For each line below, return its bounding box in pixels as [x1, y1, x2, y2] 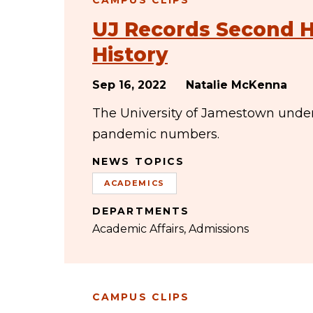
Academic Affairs [92, 222, 184, 235]
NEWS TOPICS [92, 155, 185, 168]
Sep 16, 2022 [92, 78, 166, 92]
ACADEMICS [104, 178, 165, 188]
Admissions [189, 222, 249, 235]
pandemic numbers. [92, 126, 219, 142]
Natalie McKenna [186, 78, 287, 92]
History [92, 43, 168, 66]
